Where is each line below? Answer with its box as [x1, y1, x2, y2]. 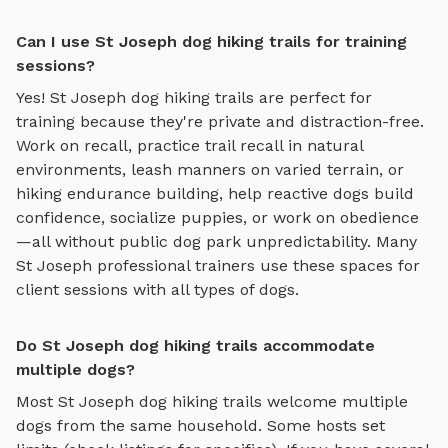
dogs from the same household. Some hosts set [16, 416, 385, 436]
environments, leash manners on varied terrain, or [16, 160, 404, 180]
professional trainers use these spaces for [92, 256, 420, 276]
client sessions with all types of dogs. [16, 280, 299, 300]
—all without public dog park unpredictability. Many [16, 232, 417, 252]
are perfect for [254, 88, 372, 108]
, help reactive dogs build [219, 184, 414, 204]
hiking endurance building [16, 184, 219, 204]
